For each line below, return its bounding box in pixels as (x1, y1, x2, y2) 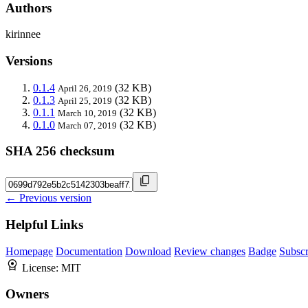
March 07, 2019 (58, 120, 117, 131)
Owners (5, 287, 49, 302)
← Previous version (5, 192, 91, 204)
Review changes (174, 245, 245, 257)
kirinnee (5, 28, 41, 41)
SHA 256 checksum (5, 144, 115, 159)
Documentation (56, 245, 122, 257)
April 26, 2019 (58, 82, 112, 93)
